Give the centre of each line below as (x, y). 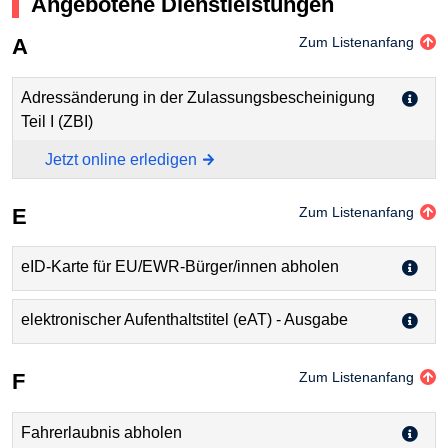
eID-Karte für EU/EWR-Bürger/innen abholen (180, 267)
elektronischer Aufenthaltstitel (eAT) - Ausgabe (184, 320)
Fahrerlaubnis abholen (101, 432)
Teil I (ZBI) (57, 121)
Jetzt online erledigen (121, 159)
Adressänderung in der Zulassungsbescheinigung (198, 97)
